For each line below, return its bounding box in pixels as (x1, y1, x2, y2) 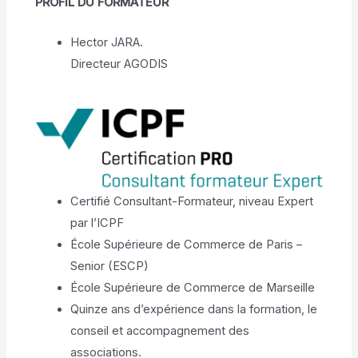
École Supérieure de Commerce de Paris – (70, 237, 303, 253)
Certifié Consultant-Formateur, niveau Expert (70, 194, 314, 209)
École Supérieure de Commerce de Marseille (70, 280, 316, 296)
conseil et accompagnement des (70, 324, 250, 339)
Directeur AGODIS (70, 57, 169, 72)
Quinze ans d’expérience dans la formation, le (70, 302, 318, 317)
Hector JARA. (70, 35, 144, 50)
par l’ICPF (70, 216, 125, 231)
